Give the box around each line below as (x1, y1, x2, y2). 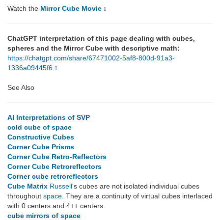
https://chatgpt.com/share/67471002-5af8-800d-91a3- (7, 54, 175, 62)
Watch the (7, 4, 40, 13)
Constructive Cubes (7, 133, 74, 141)
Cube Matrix (7, 182, 48, 191)
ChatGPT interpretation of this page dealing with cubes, (7, 34, 195, 43)
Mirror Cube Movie (40, 4, 102, 13)
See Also (7, 83, 34, 92)
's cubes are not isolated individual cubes (72, 182, 199, 191)
